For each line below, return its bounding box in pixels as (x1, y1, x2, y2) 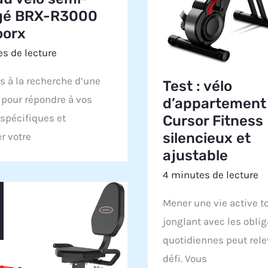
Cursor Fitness (163, 112, 264, 130)
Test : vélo (163, 78, 233, 95)
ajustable (163, 147, 229, 165)
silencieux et (163, 130, 251, 147)
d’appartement (163, 95, 267, 112)
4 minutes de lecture (163, 168, 259, 181)
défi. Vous (163, 252, 208, 265)
